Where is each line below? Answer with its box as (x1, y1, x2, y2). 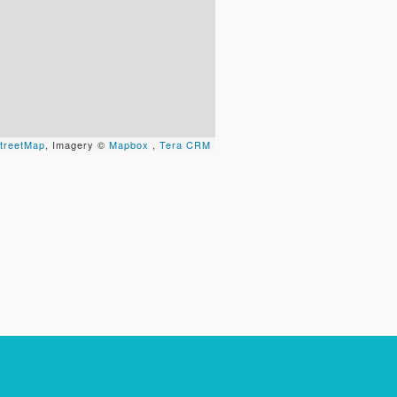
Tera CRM (160, 137, 211, 152)
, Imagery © (45, 137, 109, 152)
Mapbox (109, 137, 149, 152)
